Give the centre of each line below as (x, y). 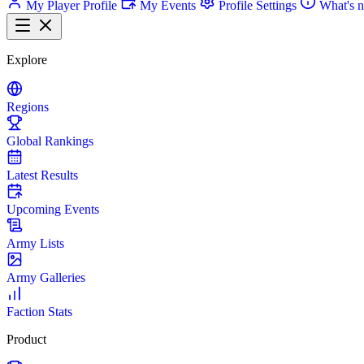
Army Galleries (46, 277)
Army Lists (35, 243)
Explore (27, 60)
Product (26, 339)
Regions (28, 107)
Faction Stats (39, 312)
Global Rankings (50, 141)
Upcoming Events (53, 209)
